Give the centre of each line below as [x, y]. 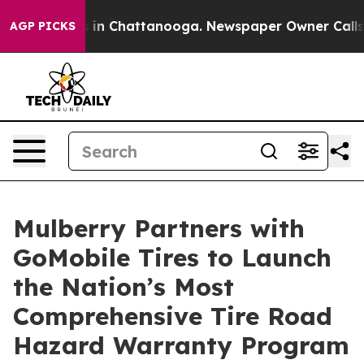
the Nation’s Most [123, 287]
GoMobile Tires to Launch [172, 258]
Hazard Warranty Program [181, 345]
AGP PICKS [43, 26]
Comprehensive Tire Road [173, 316]
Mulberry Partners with [159, 228]
